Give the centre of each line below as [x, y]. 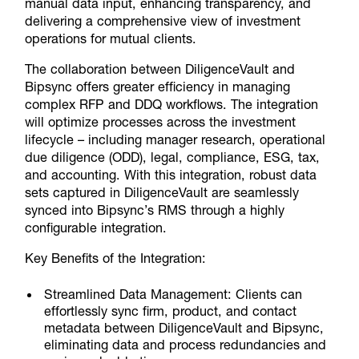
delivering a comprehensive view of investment [162, 20]
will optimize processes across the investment [160, 121]
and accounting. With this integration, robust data [170, 174]
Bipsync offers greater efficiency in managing [157, 86]
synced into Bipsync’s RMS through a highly [154, 210]
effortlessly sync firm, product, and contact [171, 311]
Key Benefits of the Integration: [115, 258]
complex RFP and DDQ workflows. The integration [171, 104]
